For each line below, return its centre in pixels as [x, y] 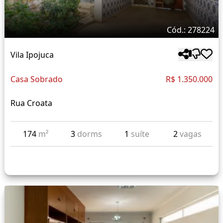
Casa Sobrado [37, 79]
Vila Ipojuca [32, 55]
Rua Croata [31, 103]
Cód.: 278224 [191, 30]
